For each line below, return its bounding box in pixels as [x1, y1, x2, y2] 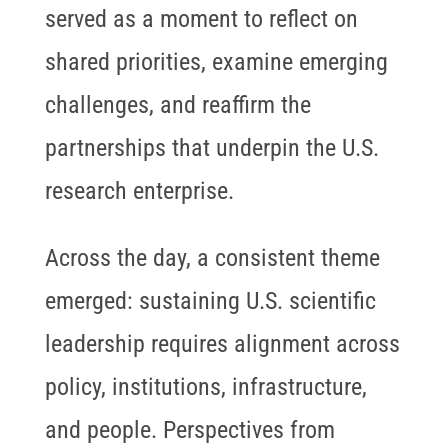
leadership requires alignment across [44, 330, 400, 359]
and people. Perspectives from [44, 416, 335, 445]
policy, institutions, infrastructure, [44, 373, 367, 402]
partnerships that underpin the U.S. [44, 134, 379, 163]
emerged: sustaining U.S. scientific [44, 287, 376, 316]
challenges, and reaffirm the [44, 91, 311, 120]
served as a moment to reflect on [44, 5, 358, 34]
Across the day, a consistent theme [44, 244, 380, 273]
